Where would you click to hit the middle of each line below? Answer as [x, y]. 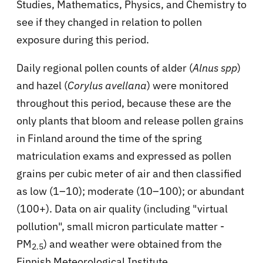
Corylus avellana [107, 85]
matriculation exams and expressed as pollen [124, 156]
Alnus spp [215, 68]
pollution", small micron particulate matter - [120, 226]
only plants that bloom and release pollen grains [130, 120]
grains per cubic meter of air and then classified [129, 173]
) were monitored [188, 85]
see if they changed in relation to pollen [109, 22]
